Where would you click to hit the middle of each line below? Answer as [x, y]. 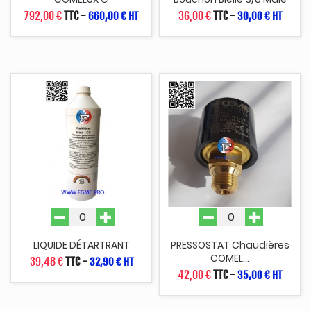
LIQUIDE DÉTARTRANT [81, 245]
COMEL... [230, 258]
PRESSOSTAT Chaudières [230, 245]
